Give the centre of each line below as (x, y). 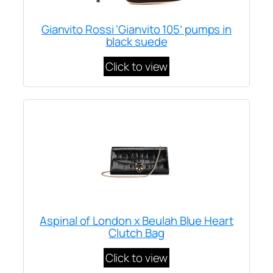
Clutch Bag (136, 233)
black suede (136, 42)
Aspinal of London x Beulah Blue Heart (136, 221)
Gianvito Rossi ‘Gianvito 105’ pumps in (136, 30)
